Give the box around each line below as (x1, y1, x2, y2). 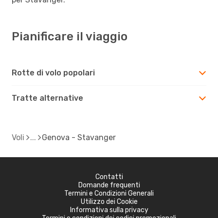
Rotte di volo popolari (12, 68, 95, 77)
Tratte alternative (12, 93, 83, 103)
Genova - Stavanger (42, 132, 116, 142)
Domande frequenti (78, 181, 140, 189)
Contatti (95, 172, 123, 181)
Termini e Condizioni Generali (64, 189, 154, 198)
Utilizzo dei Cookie (80, 197, 138, 206)
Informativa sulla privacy (70, 205, 148, 214)
